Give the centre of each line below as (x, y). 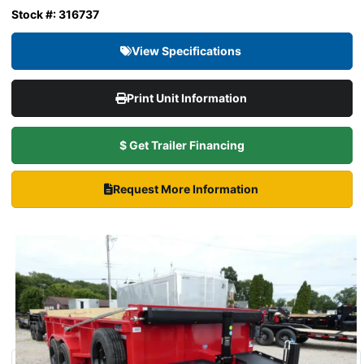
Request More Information (186, 189)
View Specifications (188, 51)
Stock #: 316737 (55, 15)
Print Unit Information (188, 98)
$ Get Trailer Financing (182, 145)
